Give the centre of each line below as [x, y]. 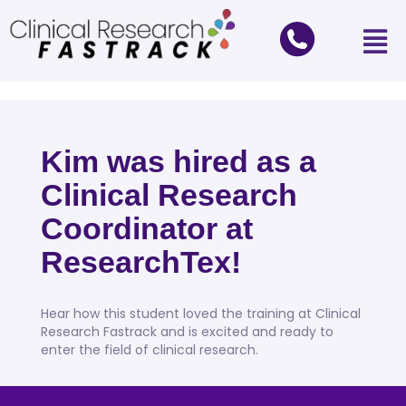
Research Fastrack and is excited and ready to [187, 332]
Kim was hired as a [179, 162]
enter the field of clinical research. [150, 350]
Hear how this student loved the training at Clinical [201, 314]
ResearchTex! [141, 262]
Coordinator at [147, 229]
